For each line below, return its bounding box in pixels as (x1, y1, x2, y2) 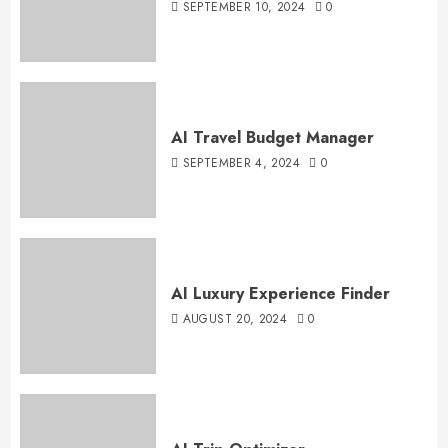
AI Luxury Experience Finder (171, 282, 390, 306)
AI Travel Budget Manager (171, 126, 374, 150)
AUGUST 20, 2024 (182, 310, 288, 329)
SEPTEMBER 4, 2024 (182, 154, 300, 173)
